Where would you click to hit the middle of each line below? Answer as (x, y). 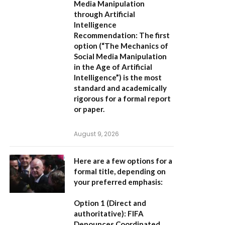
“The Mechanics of (135, 46)
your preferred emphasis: (118, 182)
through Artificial (104, 14)
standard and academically (120, 88)
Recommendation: (106, 35)
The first (154, 35)
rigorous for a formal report (122, 99)
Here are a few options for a (123, 161)
